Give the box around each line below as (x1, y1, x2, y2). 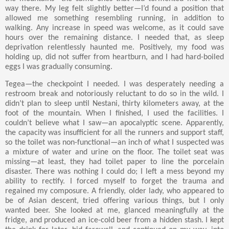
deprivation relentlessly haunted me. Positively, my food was (5, 43, 224, 52)
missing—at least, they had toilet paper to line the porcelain (5, 157, 224, 166)
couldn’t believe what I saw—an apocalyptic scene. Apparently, (5, 119, 224, 127)
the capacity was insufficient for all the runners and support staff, (5, 128, 224, 137)
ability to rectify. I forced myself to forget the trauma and (5, 177, 224, 186)
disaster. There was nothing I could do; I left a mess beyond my (5, 167, 224, 176)
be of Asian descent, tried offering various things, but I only (5, 196, 224, 205)
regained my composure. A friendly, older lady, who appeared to (5, 187, 224, 195)
